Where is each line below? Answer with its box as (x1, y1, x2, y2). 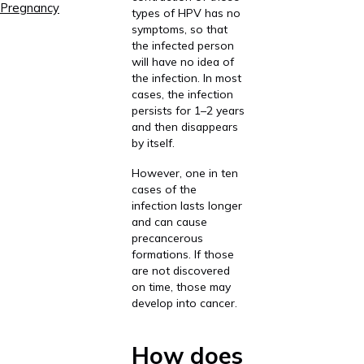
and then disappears (131, 119, 238, 133)
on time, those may (131, 279, 231, 294)
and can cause (131, 214, 207, 229)
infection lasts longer (131, 198, 242, 213)
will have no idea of (131, 54, 234, 68)
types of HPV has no (131, 5, 240, 19)
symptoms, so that (131, 21, 227, 36)
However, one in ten (131, 166, 238, 180)
